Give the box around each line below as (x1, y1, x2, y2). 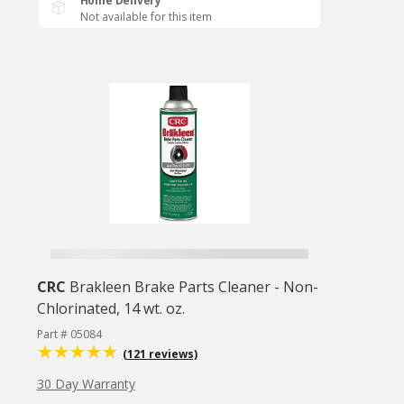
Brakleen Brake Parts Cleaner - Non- (69, 277, 318, 297)
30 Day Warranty (36, 375, 135, 392)
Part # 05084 (36, 326, 102, 342)
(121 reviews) (122, 346, 197, 362)
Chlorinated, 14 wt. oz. (36, 298, 185, 318)
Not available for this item (79, 9, 212, 24)
